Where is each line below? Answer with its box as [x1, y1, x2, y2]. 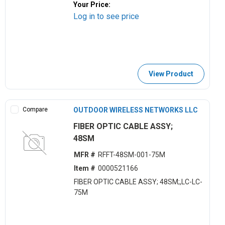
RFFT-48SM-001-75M [97, 151, 165, 159]
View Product [148, 69, 193, 78]
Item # [73, 164, 95, 173]
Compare [23, 105, 48, 113]
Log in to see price [73, 11, 140, 21]
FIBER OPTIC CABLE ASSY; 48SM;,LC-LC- [73, 178, 202, 186]
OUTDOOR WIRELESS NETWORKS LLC [73, 105, 198, 114]
